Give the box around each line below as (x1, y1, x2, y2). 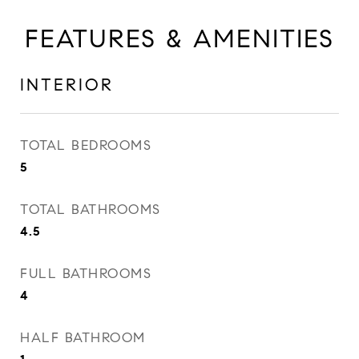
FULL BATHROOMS (20, 265, 151, 282)
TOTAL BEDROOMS (20, 137, 151, 154)
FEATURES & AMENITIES (25, 22, 334, 54)
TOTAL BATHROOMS (20, 201, 161, 218)
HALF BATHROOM (20, 329, 146, 346)
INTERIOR (20, 75, 114, 95)
